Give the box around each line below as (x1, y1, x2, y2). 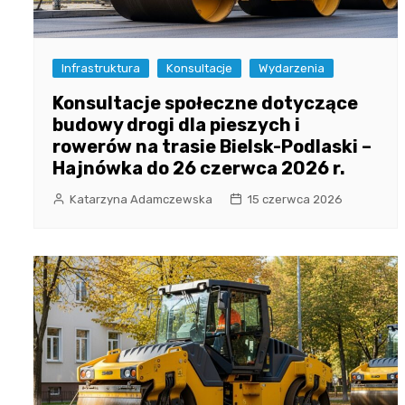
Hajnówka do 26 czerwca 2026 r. (52, 156, 345, 179)
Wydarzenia (259, 61, 325, 75)
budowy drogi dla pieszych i (52, 113, 300, 136)
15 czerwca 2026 (247, 192, 343, 206)
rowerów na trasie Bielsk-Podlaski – (52, 135, 372, 157)
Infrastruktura (61, 61, 140, 75)
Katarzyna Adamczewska (70, 192, 212, 206)
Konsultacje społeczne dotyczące (52, 91, 358, 114)
